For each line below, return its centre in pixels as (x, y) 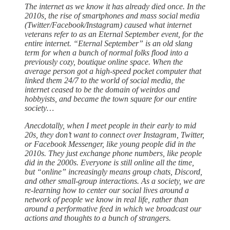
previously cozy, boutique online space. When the (104, 62)
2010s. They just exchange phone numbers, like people (113, 154)
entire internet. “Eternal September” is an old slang (109, 44)
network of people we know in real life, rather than (107, 200)
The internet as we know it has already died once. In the (115, 7)
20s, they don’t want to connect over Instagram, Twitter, (114, 135)
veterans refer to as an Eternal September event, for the (114, 34)
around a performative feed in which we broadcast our (113, 209)
